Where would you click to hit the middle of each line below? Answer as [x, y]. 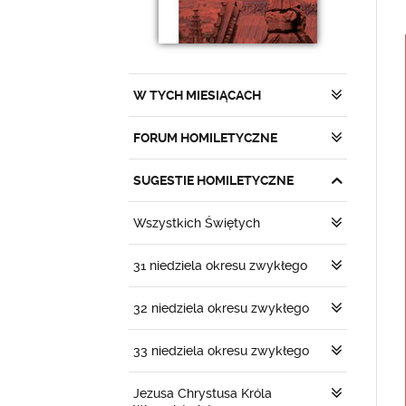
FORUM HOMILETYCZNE [205, 138]
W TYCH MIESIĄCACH [197, 95]
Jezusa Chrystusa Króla [203, 393]
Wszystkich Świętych [197, 223]
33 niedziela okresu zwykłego [221, 351]
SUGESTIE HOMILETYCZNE [213, 180]
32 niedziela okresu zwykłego [221, 308]
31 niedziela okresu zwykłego [220, 266]
